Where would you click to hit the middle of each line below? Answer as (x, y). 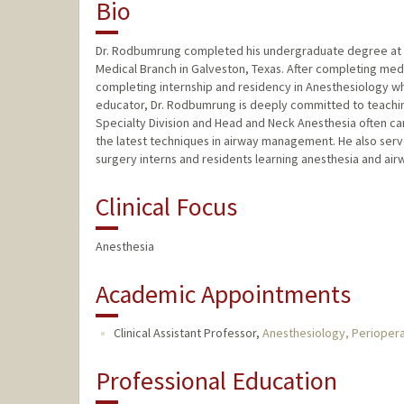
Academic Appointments (223, 294)
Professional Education (216, 381)
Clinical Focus (166, 207)
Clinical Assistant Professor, (188, 333)
